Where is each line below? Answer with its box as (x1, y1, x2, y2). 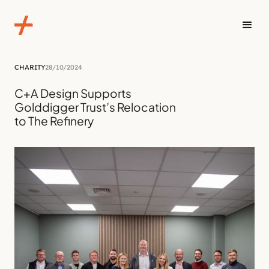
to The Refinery (14, 113, 94, 128)
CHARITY (14, 63, 45, 71)
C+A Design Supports (14, 86, 131, 100)
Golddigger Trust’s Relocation (14, 100, 176, 114)
